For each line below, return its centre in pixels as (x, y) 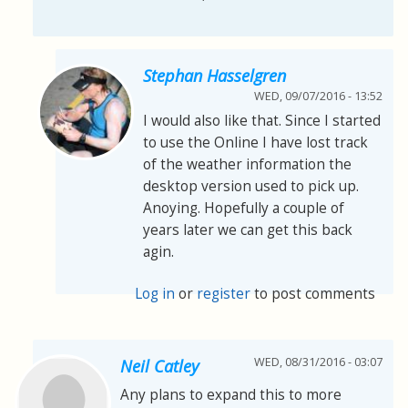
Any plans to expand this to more (231, 395)
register (224, 294)
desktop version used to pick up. (251, 187)
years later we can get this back (248, 230)
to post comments (313, 294)
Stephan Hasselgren (214, 76)
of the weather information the (247, 165)
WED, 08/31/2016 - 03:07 (318, 362)
